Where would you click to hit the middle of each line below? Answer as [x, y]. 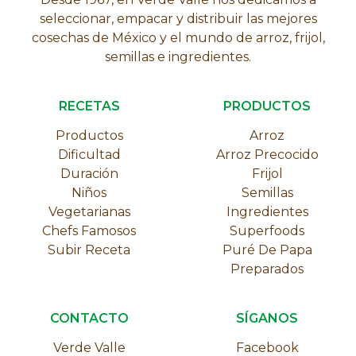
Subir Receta [89, 250]
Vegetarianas [89, 211]
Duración [89, 173]
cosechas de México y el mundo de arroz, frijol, [178, 37]
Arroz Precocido [267, 154]
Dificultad [89, 154]
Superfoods [267, 230]
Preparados [267, 269]
